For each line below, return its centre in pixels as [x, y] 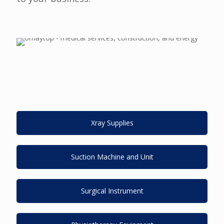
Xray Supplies [112, 123]
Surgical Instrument [112, 191]
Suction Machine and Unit [112, 157]
